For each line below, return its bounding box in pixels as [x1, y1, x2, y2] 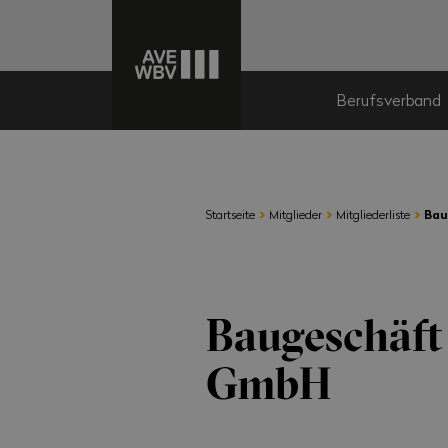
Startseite [206, 205, 256, 222]
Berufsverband [336, 89, 442, 111]
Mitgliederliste [336, 205, 411, 222]
